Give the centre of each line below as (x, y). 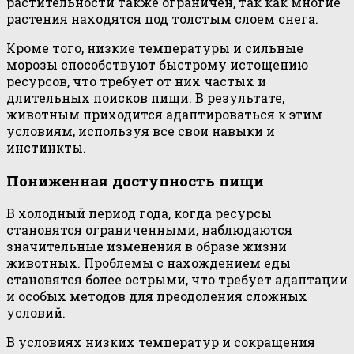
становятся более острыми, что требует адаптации (177, 280)
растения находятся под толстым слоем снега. (162, 18)
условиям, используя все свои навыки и (141, 130)
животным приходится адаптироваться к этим (164, 114)
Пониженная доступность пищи (135, 180)
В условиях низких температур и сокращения (161, 342)
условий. (36, 313)
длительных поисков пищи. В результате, (145, 97)
